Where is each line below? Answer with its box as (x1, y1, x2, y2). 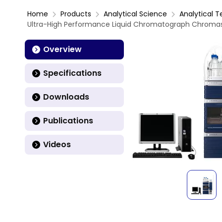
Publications (43, 115, 93, 126)
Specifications (43, 67, 102, 79)
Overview (43, 44, 82, 55)
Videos (43, 139, 71, 150)
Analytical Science (104, 9, 167, 19)
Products (60, 9, 91, 19)
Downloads (43, 91, 89, 103)
